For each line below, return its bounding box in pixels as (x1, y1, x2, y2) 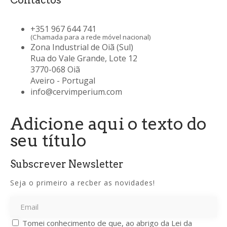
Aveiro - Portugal (30, 74, 95, 86)
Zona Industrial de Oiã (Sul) (30, 41, 133, 53)
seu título (10, 130, 87, 150)
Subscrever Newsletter (10, 158, 124, 170)
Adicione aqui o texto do (10, 113, 207, 134)
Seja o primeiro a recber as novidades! (10, 177, 155, 187)
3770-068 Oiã (30, 63, 80, 75)
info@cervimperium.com (30, 86, 122, 97)
